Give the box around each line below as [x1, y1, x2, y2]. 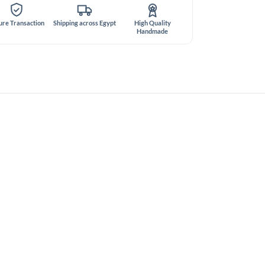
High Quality [134, 18, 171, 27]
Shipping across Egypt [53, 18, 116, 27]
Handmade [137, 27, 169, 35]
